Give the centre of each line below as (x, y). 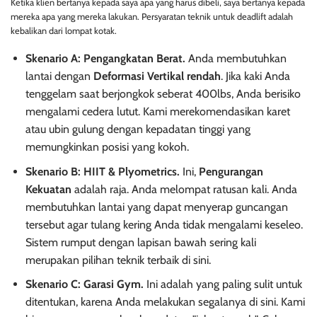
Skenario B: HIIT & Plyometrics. (102, 171)
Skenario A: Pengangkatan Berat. (105, 59)
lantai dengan (59, 76)
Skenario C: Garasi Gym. (84, 284)
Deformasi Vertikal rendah (157, 76)
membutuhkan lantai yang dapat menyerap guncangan (156, 207)
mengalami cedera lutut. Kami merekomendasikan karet (157, 112)
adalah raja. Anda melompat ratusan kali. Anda (184, 189)
